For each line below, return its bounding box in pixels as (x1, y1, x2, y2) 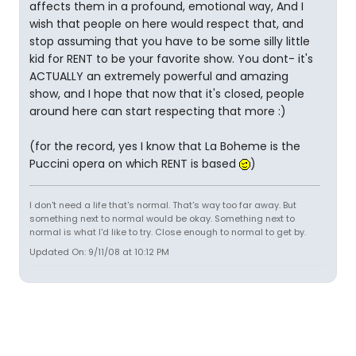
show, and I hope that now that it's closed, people (29, 86, 304, 102)
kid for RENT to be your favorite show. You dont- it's (29, 51, 313, 67)
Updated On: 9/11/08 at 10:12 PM (29, 246, 169, 258)
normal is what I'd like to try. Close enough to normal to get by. (29, 226, 306, 238)
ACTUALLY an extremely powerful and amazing (29, 68, 288, 84)
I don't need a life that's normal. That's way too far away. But (29, 199, 296, 211)
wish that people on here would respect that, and (29, 16, 304, 32)
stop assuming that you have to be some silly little (29, 33, 310, 49)
